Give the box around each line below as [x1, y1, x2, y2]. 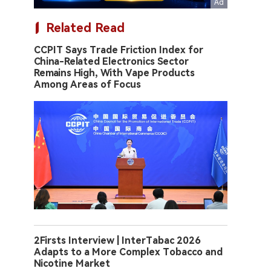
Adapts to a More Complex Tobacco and [34, 246, 223, 258]
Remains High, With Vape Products [34, 67, 195, 79]
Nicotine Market [34, 258, 110, 270]
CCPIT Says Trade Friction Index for [34, 44, 203, 56]
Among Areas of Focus [34, 79, 141, 90]
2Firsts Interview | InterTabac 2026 [34, 235, 201, 247]
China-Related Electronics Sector [34, 56, 189, 67]
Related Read [46, 21, 125, 35]
